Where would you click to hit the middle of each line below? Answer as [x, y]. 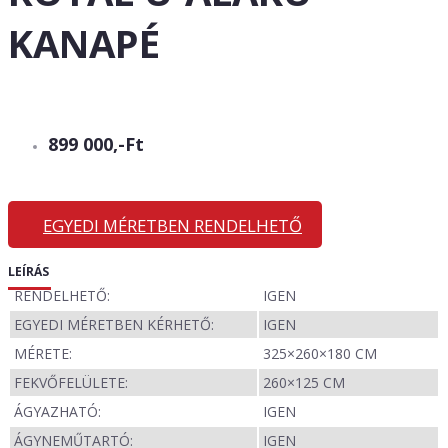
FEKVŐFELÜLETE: [71, 383]
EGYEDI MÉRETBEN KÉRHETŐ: [114, 325]
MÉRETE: [43, 354]
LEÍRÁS [28, 272]
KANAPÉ [84, 43]
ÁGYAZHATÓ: [57, 412]
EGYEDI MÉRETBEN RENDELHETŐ [172, 226]
